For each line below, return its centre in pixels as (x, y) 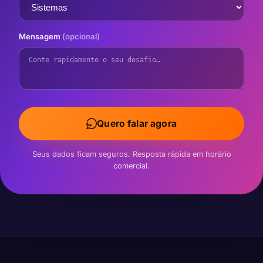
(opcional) (81, 36)
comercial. (131, 166)
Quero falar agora (137, 124)
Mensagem (41, 36)
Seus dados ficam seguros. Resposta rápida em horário (131, 154)
